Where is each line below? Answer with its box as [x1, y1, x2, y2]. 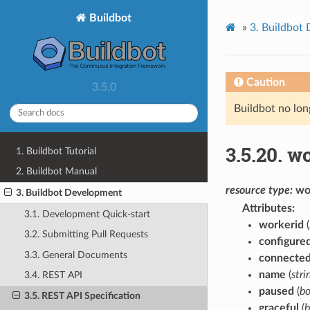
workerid [258, 219, 304, 230]
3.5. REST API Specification [24, 291, 140, 301]
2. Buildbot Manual [16, 166, 98, 177]
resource [225, 184, 266, 196]
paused [258, 285, 294, 297]
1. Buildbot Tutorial [16, 145, 97, 156]
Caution [246, 76, 285, 88]
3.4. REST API [24, 270, 82, 281]
